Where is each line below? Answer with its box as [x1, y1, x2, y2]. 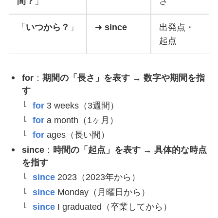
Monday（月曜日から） [55, 187, 150, 197]
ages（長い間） [47, 130, 110, 140]
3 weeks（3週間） [44, 100, 119, 110]
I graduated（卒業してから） [55, 202, 172, 212]
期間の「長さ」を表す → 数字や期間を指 [42, 73, 205, 83]
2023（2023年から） [55, 172, 141, 182]
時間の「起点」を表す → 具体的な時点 [53, 145, 207, 155]
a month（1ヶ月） [44, 115, 119, 125]
